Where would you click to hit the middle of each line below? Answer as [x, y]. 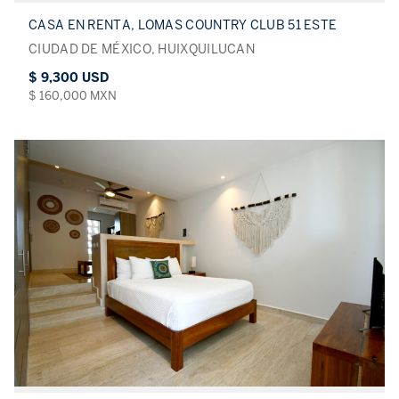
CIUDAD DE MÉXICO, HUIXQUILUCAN [142, 49]
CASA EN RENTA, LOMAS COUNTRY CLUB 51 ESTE [183, 25]
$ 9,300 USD [69, 77]
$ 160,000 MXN [73, 95]
